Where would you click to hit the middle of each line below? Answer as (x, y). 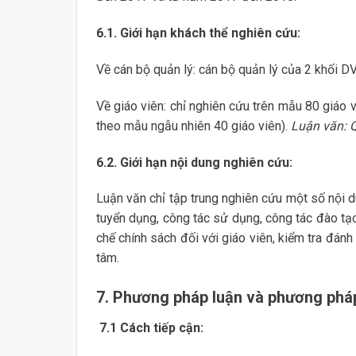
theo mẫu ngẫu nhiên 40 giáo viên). (193, 126)
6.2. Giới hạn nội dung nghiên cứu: (194, 162)
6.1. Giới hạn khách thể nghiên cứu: (198, 33)
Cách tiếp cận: (161, 328)
